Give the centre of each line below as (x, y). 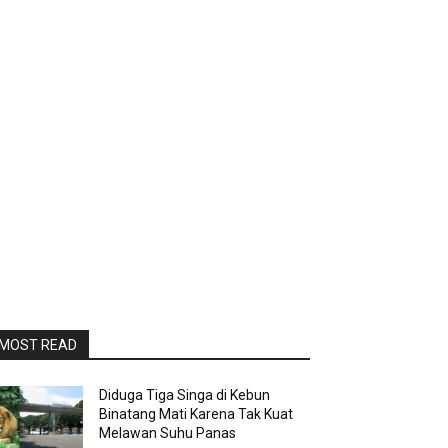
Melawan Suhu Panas (168, 433)
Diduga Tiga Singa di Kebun (185, 395)
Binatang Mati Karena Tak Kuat (196, 414)
